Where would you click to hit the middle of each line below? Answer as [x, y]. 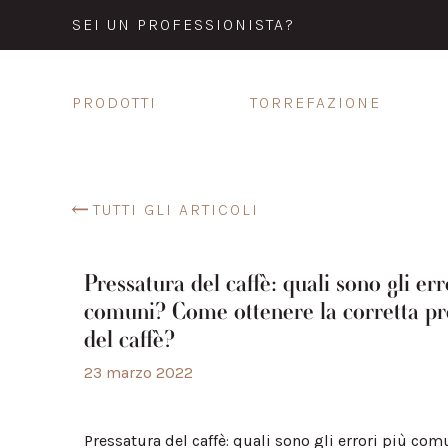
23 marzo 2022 [138, 372]
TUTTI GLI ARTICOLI [176, 209]
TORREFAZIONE [315, 102]
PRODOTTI [114, 102]
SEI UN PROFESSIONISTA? [183, 24]
